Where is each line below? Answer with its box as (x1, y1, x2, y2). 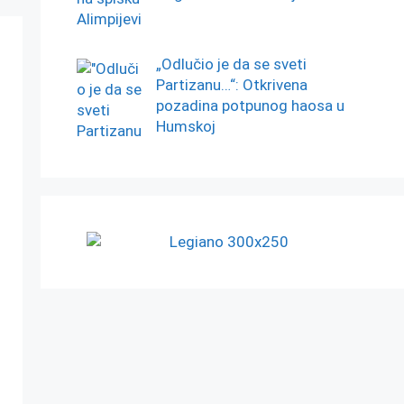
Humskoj (155, 116, 216, 135)
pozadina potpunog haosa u (155, 96, 344, 115)
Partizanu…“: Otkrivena (155, 75, 308, 94)
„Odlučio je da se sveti (155, 54, 307, 73)
